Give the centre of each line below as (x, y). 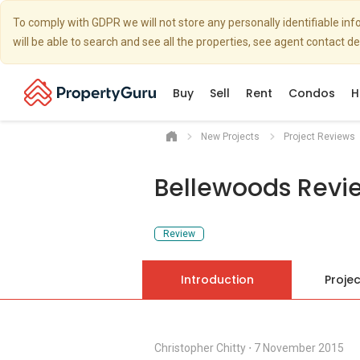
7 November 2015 (299, 348)
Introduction (217, 280)
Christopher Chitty (200, 348)
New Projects (230, 137)
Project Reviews (319, 137)
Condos (312, 93)
